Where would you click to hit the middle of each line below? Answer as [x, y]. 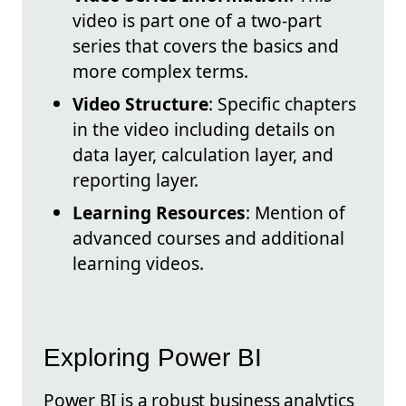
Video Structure [140, 104]
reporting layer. [135, 180]
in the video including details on [204, 130]
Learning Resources [159, 213]
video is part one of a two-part [197, 21]
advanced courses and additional [208, 238]
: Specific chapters [282, 104]
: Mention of [295, 213]
